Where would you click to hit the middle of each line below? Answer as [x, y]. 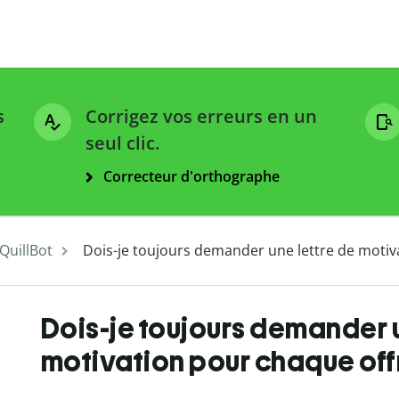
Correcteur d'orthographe [191, 177]
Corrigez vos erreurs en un [201, 117]
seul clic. [122, 143]
